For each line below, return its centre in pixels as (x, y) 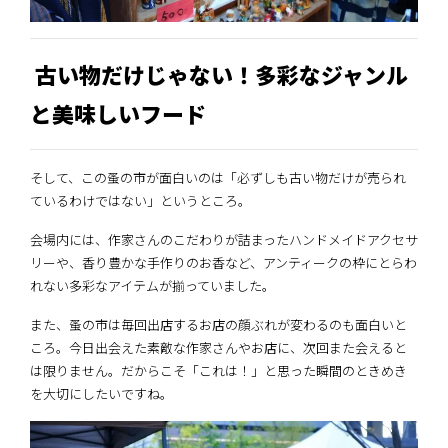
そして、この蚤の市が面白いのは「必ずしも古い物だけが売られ (218, 178)
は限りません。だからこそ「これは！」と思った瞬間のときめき (218, 371)
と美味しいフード (118, 114)
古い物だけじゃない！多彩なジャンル (219, 75)
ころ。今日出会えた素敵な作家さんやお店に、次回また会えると (218, 348)
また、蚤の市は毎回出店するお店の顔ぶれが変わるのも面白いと (218, 325)
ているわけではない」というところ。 (140, 201)
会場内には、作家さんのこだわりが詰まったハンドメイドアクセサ (224, 240)
